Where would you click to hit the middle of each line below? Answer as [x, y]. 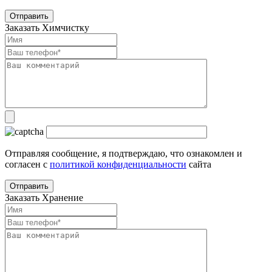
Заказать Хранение [44, 198]
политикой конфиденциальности [118, 165]
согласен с [27, 165]
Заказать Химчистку [47, 28]
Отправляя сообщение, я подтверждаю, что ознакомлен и [124, 154]
